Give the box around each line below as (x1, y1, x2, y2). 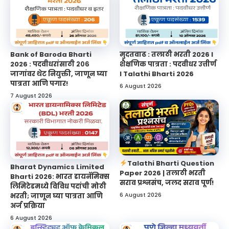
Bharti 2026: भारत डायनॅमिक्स (10, 172, 109, 182)
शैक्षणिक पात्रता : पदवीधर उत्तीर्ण (120, 59, 216, 69)
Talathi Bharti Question (127, 158, 214, 168)
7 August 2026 (10, 91, 52, 100)
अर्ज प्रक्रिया (10, 201, 45, 211)
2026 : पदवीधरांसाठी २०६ (10, 59, 89, 69)
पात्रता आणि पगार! (10, 78, 68, 88)
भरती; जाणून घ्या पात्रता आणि (10, 191, 103, 201)
